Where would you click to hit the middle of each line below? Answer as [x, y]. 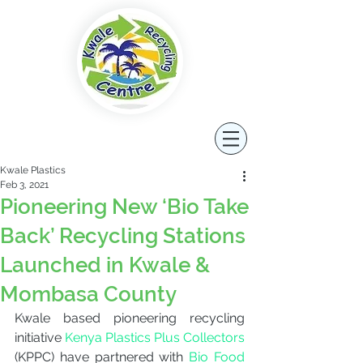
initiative [38, 337]
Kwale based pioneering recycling [130, 318]
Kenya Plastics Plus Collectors [153, 337]
